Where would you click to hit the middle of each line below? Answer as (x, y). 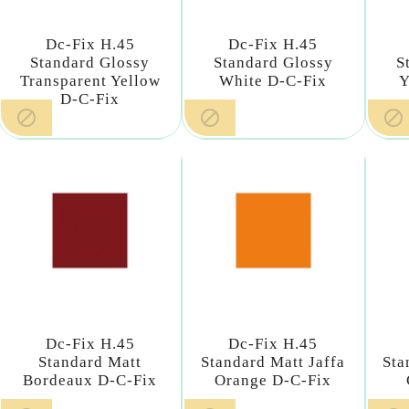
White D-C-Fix (273, 81)
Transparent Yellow (90, 81)
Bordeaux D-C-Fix (90, 380)
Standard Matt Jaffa (273, 362)
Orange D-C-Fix (273, 380)
